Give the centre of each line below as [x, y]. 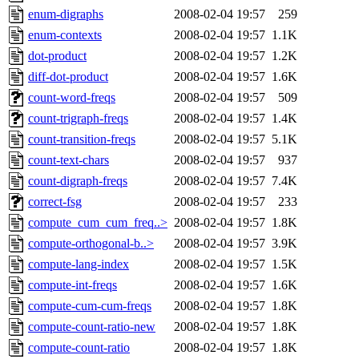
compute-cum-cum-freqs [90, 306]
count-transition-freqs [82, 139]
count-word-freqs [72, 98]
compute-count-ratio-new [92, 327]
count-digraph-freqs [78, 181]
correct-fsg [55, 202]
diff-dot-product [68, 77]
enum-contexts [65, 35]
